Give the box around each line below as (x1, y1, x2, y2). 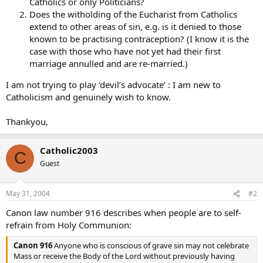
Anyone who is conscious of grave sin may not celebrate (52, 240, 249, 251)
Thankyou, (6, 115, 48, 127)
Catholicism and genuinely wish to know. (6, 90, 171, 103)
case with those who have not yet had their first (29, 45, 221, 57)
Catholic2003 (40, 144, 98, 156)
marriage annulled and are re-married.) (29, 57, 188, 69)
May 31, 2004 (6, 188, 50, 198)
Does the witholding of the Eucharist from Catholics (29, 8, 237, 20)
